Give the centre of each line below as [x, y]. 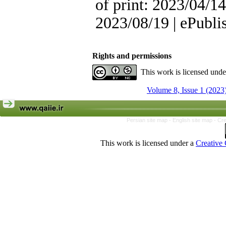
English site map [193, 120]
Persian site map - [150, 120]
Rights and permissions [132, 56]
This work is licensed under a [148, 143]
